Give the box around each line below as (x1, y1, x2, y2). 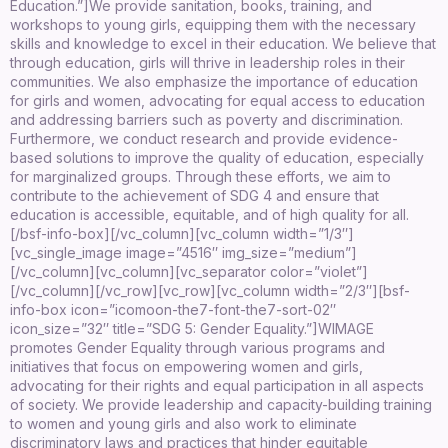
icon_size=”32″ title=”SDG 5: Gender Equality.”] (10, 319, 318, 337)
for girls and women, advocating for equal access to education (10, 91, 425, 109)
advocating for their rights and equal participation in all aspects (10, 376, 424, 394)
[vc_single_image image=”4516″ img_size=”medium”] (10, 243, 357, 261)
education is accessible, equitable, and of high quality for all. (10, 205, 409, 223)
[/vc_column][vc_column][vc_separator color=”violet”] (10, 262, 368, 280)
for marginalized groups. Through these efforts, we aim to (10, 167, 391, 185)
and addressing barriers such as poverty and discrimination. (10, 110, 403, 128)
